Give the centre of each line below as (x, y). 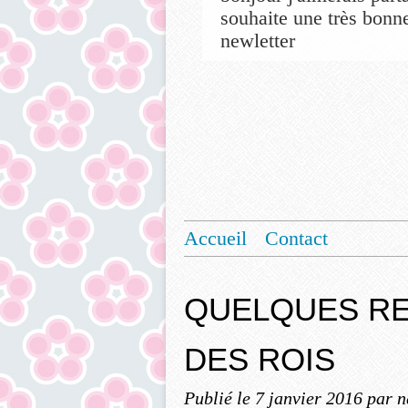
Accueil (215, 238)
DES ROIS (260, 359)
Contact (296, 238)
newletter (258, 41)
